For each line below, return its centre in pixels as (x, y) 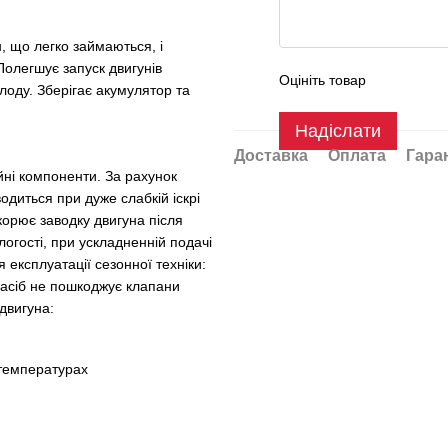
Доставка (271, 155)
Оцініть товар (322, 80)
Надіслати (338, 131)
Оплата (357, 155)
